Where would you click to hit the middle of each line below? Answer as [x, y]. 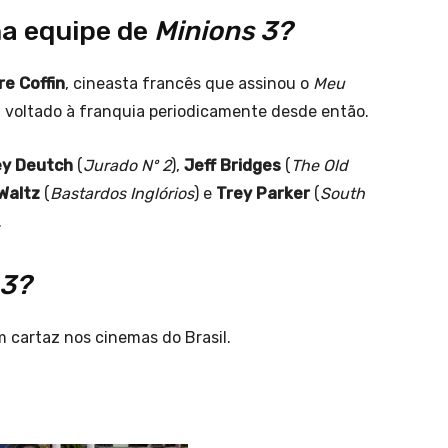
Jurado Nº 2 [127, 166]
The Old [319, 166]
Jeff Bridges [234, 166]
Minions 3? [223, 31]
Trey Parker [263, 194]
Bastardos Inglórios [122, 194]
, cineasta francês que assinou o [189, 84]
